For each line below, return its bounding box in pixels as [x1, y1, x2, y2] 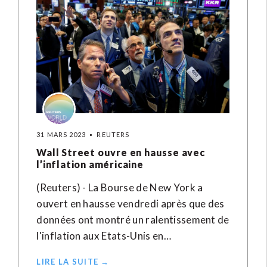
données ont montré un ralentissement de [36, 213, 229, 226]
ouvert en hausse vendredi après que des [36, 197, 225, 210]
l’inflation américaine [36, 159, 144, 170]
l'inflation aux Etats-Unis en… [36, 229, 171, 242]
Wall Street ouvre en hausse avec [36, 147, 205, 158]
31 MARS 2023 [36, 131, 86, 138]
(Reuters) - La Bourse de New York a [36, 181, 203, 194]
